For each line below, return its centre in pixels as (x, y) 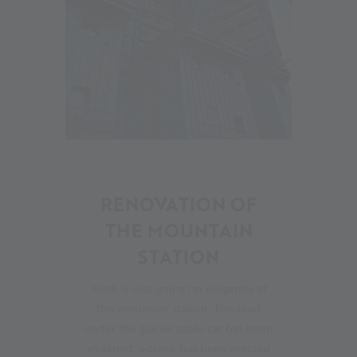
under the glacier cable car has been (178, 328)
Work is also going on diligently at (178, 288)
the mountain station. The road (178, 308)
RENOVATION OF (178, 204)
